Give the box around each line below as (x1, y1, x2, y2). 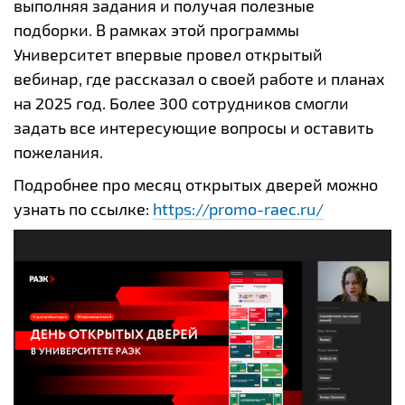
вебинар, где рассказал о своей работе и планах (14, 68, 385, 89)
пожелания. (14, 141, 103, 162)
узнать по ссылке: (14, 198, 153, 219)
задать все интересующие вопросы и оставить (14, 117, 373, 137)
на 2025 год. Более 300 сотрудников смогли (14, 92, 349, 113)
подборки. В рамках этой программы (14, 19, 299, 40)
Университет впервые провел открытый (14, 43, 323, 64)
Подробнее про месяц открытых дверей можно (14, 174, 378, 194)
